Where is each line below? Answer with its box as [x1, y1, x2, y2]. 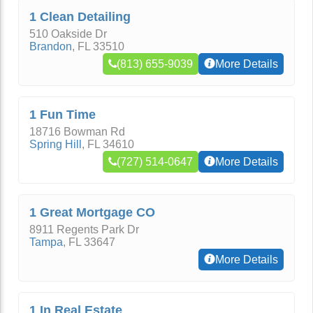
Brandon [29, 41, 72, 52]
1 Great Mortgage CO [29, 205, 155, 219]
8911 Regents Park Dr [29, 224, 139, 235]
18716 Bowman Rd [29, 126, 125, 138]
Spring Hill [29, 138, 82, 150]
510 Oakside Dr [29, 28, 107, 40]
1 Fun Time [29, 108, 96, 122]
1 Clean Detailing [29, 10, 131, 24]
